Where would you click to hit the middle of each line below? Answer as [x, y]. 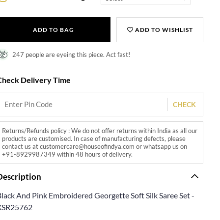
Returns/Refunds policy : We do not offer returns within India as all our [100, 130]
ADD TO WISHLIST [163, 29]
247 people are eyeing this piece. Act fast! [71, 54]
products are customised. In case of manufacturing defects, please [94, 138]
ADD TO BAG [53, 29]
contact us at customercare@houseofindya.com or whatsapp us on [95, 146]
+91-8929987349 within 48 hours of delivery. [68, 154]
